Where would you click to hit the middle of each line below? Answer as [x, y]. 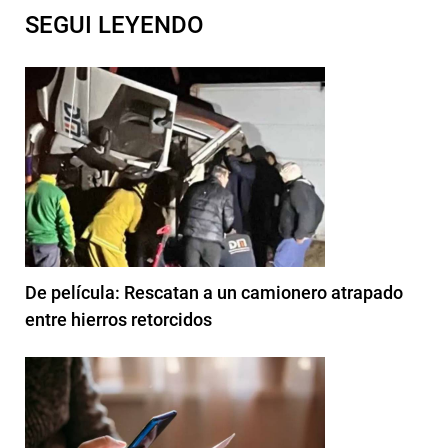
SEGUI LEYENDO [114, 24]
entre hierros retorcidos [118, 319]
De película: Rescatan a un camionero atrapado [214, 292]
